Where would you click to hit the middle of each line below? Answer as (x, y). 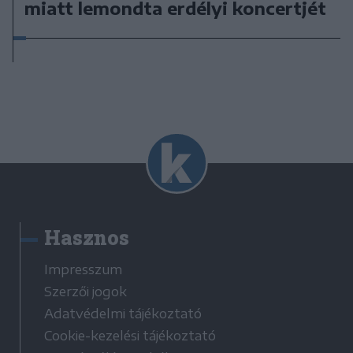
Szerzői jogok (85, 291)
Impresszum (83, 269)
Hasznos (87, 237)
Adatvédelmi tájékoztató (123, 313)
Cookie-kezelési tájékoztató (130, 335)
